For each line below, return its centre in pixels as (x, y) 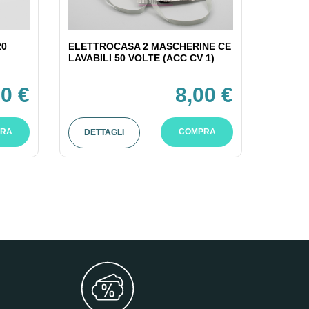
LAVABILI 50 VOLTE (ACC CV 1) (141, 58)
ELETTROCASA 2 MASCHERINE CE (149, 46)
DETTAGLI (104, 132)
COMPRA (197, 131)
